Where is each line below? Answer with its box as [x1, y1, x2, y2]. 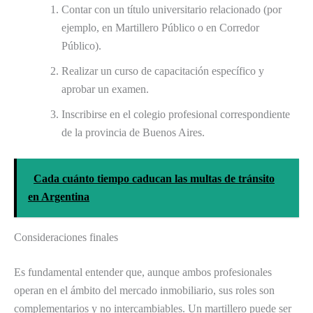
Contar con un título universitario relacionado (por [61, 3, 282, 16]
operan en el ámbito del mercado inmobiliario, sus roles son [14, 284, 275, 297]
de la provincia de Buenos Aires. [61, 126, 205, 139]
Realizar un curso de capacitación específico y [61, 65, 264, 78]
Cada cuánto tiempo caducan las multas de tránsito [34, 173, 275, 185]
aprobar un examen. [61, 83, 149, 96]
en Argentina [28, 191, 89, 203]
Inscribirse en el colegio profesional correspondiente [61, 108, 290, 121]
